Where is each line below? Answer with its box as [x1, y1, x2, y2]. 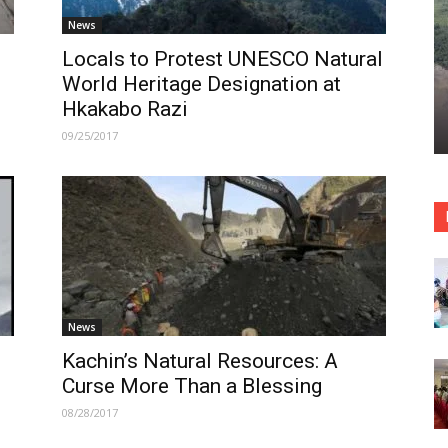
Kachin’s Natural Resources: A [62, 349, 338, 373]
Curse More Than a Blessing [62, 374, 322, 398]
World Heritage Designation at [62, 72, 341, 96]
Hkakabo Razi [62, 97, 188, 121]
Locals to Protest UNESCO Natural [62, 47, 383, 71]
